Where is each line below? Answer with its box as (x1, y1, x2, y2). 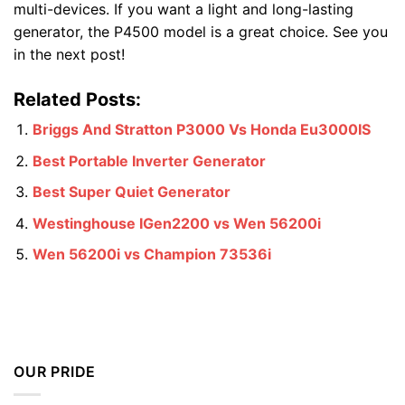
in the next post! (14, 45, 125, 64)
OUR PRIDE (14, 363, 97, 381)
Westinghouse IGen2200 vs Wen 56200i (32, 213, 321, 232)
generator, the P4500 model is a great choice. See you (14, 23, 388, 42)
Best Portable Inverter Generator (32, 151, 266, 170)
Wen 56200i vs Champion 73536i (32, 245, 271, 264)
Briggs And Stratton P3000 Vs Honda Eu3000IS (32, 119, 371, 138)
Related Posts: (14, 88, 141, 110)
